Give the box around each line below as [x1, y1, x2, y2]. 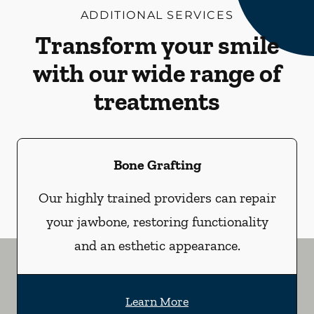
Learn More [125, 294, 189, 309]
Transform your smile [35, 30, 279, 60]
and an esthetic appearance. [74, 237, 240, 254]
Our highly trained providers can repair [38, 189, 276, 206]
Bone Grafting [113, 156, 201, 173]
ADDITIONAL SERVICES [80, 8, 234, 22]
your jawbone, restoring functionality [46, 213, 268, 230]
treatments [94, 86, 220, 116]
